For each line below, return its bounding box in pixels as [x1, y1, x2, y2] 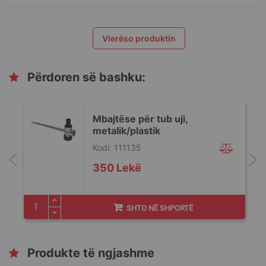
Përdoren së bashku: [27, 69, 145, 84]
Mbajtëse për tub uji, [93, 112, 188, 125]
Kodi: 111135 [93, 142, 141, 153]
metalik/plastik [93, 124, 160, 137]
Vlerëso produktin [102, 33, 176, 43]
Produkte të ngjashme [27, 245, 154, 260]
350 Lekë [93, 161, 141, 174]
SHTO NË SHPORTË [126, 203, 193, 213]
